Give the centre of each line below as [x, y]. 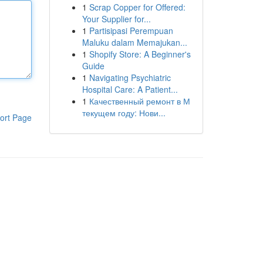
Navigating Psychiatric [130, 77]
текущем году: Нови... [124, 113]
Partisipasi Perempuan [131, 31]
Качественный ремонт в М [139, 101]
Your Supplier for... [116, 19]
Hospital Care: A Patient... [130, 89]
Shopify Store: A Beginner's [140, 54]
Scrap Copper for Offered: [137, 7]
